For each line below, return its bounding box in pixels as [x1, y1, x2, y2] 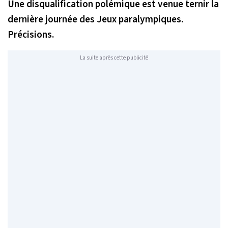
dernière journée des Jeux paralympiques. [8, 12, 183, 26]
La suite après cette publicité [80, 54, 148, 62]
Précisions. [8, 27, 54, 42]
